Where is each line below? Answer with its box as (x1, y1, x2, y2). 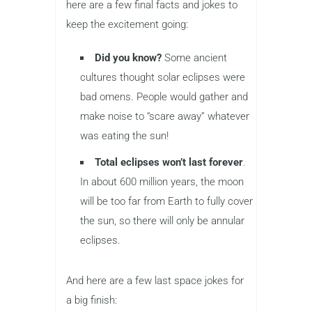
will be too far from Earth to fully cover (80, 194, 253, 208)
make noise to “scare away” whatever (80, 109, 249, 123)
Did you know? (95, 51, 162, 64)
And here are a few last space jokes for (66, 274, 244, 287)
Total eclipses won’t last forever (95, 155, 243, 169)
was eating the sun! (80, 129, 169, 142)
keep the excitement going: (66, 17, 188, 31)
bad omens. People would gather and (80, 90, 248, 103)
